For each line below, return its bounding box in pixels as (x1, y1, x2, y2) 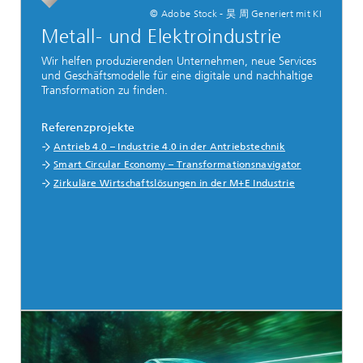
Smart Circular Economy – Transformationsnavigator (53, 159, 301, 171)
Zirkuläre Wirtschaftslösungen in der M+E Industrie (53, 177, 295, 190)
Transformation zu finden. (41, 83, 168, 97)
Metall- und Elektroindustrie (41, 24, 282, 48)
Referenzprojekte (41, 120, 135, 135)
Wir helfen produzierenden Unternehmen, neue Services (41, 53, 316, 68)
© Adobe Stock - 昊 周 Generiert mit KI (150, 7, 322, 19)
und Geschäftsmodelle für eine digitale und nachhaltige (41, 68, 313, 83)
